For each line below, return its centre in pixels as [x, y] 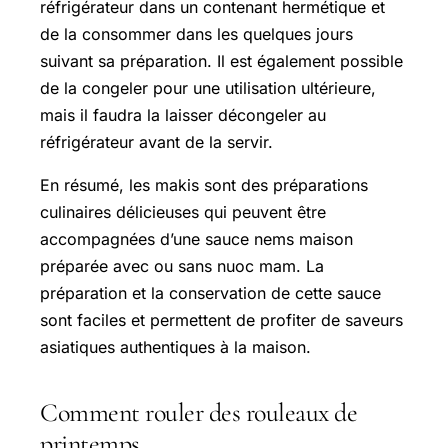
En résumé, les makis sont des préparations [204, 184]
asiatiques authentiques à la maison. [175, 346]
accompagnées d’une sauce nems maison [196, 238]
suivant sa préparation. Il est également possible [221, 60]
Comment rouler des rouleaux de [198, 412]
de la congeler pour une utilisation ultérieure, [208, 87]
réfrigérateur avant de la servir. [156, 141]
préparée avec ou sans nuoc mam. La [182, 265]
